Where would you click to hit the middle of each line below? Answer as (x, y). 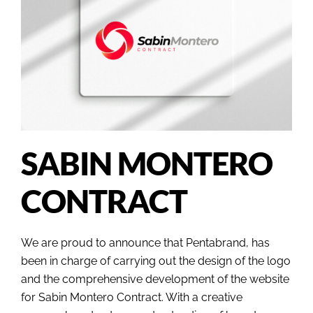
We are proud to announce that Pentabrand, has (145, 243)
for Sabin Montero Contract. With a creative (132, 298)
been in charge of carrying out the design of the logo (156, 261)
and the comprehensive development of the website (155, 279)
